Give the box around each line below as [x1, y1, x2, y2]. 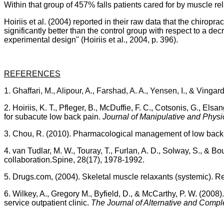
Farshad [96, 86, 126, 95]
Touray [77, 146, 100, 155]
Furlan [114, 146, 137, 155]
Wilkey [12, 189, 36, 198]
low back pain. [47, 112, 102, 121]
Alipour [56, 86, 81, 95]
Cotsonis [155, 103, 186, 112]
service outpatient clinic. [4, 198, 91, 207]
